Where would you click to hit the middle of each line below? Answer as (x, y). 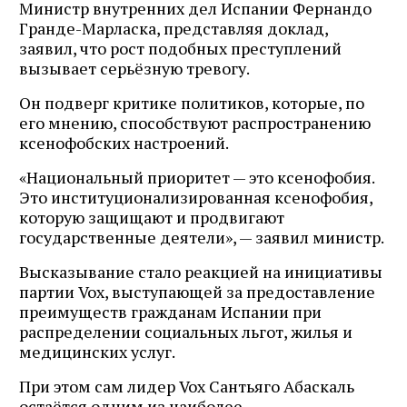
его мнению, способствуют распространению (195, 122)
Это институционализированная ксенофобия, (196, 197)
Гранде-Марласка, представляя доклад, (174, 28)
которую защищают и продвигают (152, 217)
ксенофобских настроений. (124, 142)
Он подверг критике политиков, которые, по (192, 102)
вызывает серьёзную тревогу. (134, 68)
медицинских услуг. (97, 351)
